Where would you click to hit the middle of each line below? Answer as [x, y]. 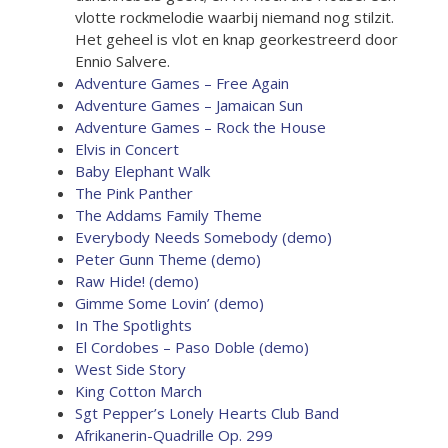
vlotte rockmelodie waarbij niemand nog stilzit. [234, 17]
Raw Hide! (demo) [137, 281]
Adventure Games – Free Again [182, 83]
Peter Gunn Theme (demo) [168, 259]
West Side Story [130, 369]
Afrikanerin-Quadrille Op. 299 [174, 435]
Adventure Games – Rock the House [200, 127]
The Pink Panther [134, 193]
